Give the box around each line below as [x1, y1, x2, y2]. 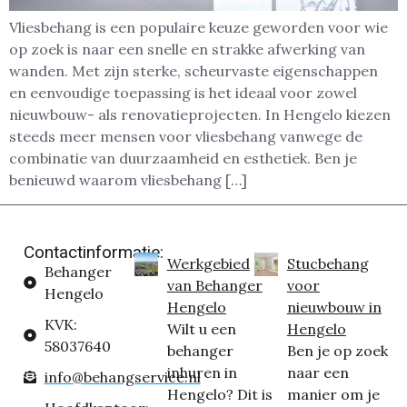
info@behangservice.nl [44, 367, 201, 386]
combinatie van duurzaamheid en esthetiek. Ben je [9, 149, 357, 168]
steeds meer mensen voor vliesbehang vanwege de [9, 127, 362, 146]
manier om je [286, 384, 380, 403]
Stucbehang [286, 253, 369, 273]
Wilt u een [166, 319, 236, 338]
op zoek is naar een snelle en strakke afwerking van [9, 40, 365, 59]
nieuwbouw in [286, 297, 382, 316]
